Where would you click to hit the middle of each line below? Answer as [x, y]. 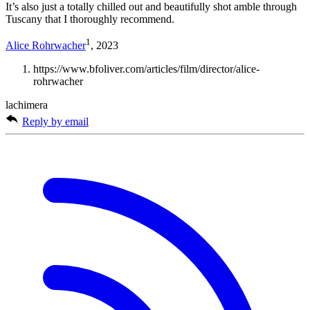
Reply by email [55, 122]
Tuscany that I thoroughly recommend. [90, 19]
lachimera [27, 105]
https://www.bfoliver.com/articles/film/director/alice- [146, 69]
